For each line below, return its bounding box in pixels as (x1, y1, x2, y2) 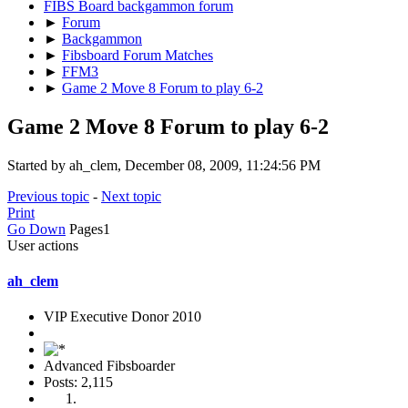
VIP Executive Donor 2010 (44, 309, 201, 325)
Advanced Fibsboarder (44, 358, 175, 374)
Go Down (7, 220, 66, 237)
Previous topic (7, 188, 89, 204)
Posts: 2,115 (44, 374, 113, 391)
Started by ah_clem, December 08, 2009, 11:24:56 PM (7, 157, 321, 173)
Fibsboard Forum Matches (62, 46, 213, 63)
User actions (7, 237, 78, 253)
